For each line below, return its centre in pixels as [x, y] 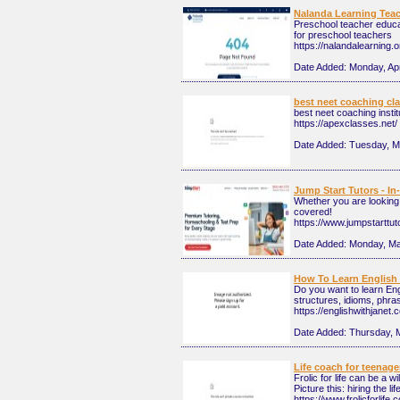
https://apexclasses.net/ [346, 123]
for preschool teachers [343, 35]
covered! [313, 212]
